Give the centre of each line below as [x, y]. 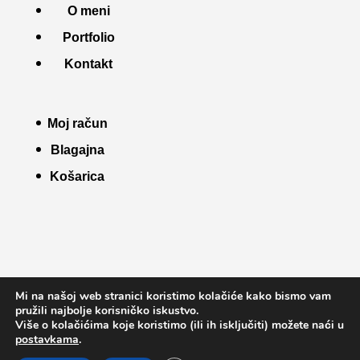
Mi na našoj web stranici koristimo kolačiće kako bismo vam [173, 296]
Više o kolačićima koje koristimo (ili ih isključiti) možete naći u [180, 325]
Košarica [78, 176]
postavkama [47, 340]
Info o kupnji [237, 303]
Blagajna [77, 149]
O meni [88, 10]
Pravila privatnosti [123, 303]
